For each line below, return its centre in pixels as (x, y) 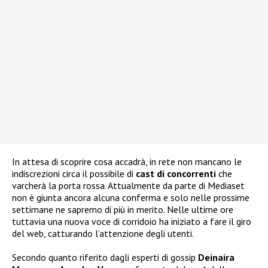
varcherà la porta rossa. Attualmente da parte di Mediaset (128, 185)
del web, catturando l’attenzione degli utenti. (103, 233)
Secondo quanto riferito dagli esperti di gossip (105, 257)
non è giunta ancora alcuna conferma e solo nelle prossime (131, 197)
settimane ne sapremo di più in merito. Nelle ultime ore (123, 209)
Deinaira (216, 257)
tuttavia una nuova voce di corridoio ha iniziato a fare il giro (132, 221)
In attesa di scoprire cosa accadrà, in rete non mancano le (127, 161)
